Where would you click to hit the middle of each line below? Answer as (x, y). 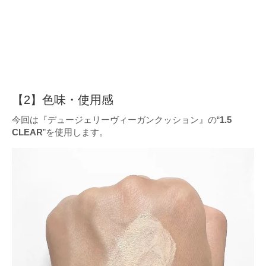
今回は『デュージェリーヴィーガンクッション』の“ (116, 120)
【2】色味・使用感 (63, 100)
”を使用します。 (75, 132)
